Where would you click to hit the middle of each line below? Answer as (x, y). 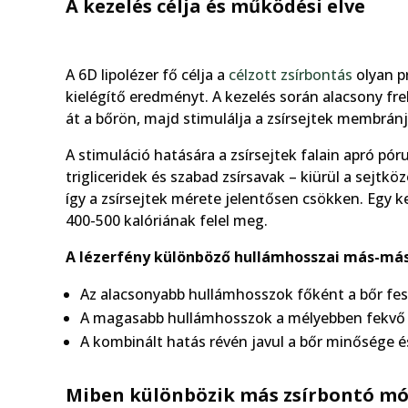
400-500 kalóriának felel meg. (167, 220)
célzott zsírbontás (291, 74)
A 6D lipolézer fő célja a (147, 74)
